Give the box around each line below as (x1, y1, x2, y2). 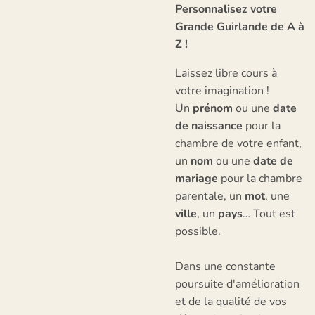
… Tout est (243, 206, 295, 221)
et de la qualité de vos (175, 294, 287, 309)
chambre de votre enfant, (175, 136, 302, 151)
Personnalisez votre (175, 1, 277, 17)
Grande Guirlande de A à (175, 19, 304, 34)
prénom (193, 101, 233, 116)
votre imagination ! (175, 83, 269, 98)
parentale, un (175, 188, 245, 204)
